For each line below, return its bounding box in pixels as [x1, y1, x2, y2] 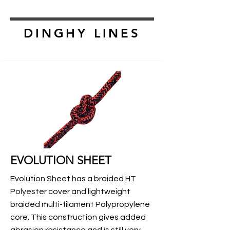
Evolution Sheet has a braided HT [10, 174, 136, 183]
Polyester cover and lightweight [10, 187, 130, 196]
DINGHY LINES [24, 25, 141, 41]
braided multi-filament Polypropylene [10, 200, 150, 208]
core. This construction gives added [10, 213, 146, 221]
